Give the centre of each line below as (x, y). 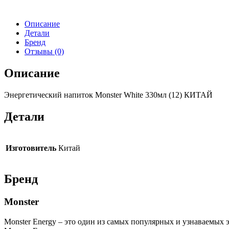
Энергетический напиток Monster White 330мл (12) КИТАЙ (108, 95)
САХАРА (25, 8)
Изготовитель (31, 148)
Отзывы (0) (44, 51)
